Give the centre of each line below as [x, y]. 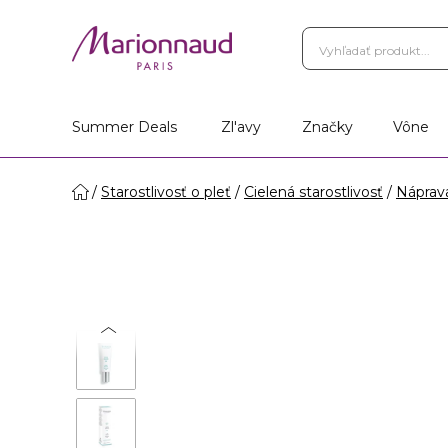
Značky [327, 127]
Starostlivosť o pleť [166, 192]
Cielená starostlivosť [313, 192]
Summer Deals [124, 127]
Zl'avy [240, 127]
